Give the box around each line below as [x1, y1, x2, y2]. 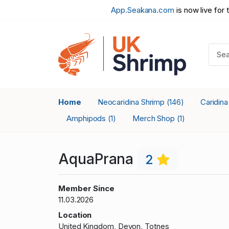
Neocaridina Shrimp [97, 97, 167, 107]
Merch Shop [132, 113, 177, 124]
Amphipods [66, 113, 108, 124]
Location [58, 210, 92, 220]
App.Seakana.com [111, 5, 175, 15]
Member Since [58, 183, 115, 193]
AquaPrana [58, 150, 138, 168]
